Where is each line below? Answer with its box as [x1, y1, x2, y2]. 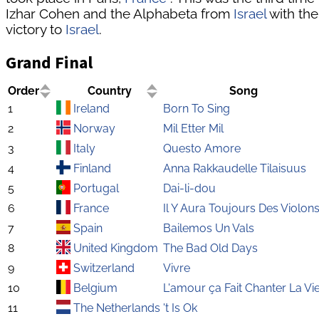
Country [88, 83, 132, 98]
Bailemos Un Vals [163, 221, 254, 235]
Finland [73, 161, 111, 175]
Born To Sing [163, 101, 230, 115]
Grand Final [6, 51, 93, 73]
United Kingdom [73, 241, 158, 255]
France [73, 201, 109, 215]
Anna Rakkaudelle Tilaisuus [163, 161, 306, 175]
